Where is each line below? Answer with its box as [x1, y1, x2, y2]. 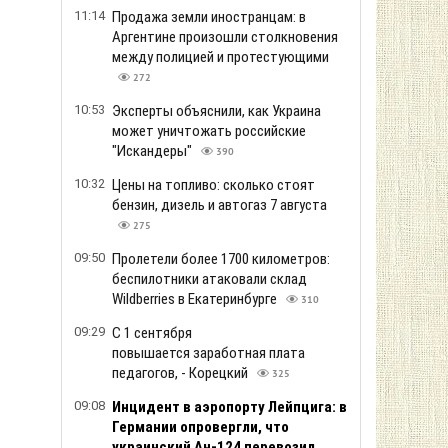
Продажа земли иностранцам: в [112, 8, 306, 26]
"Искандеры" [112, 142, 195, 160]
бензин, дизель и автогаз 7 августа [112, 196, 327, 214]
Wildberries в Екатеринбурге [112, 290, 280, 308]
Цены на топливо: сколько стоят [112, 176, 315, 194]
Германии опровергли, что [112, 418, 289, 436]
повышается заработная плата [112, 344, 305, 362]
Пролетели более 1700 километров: [112, 250, 330, 268]
